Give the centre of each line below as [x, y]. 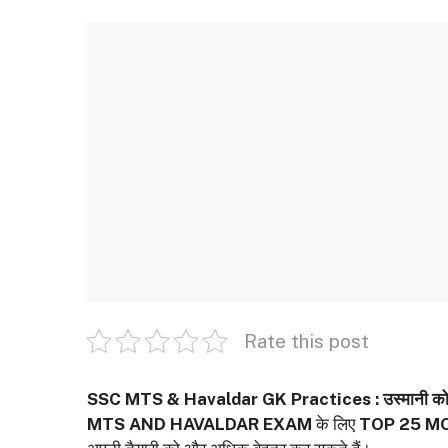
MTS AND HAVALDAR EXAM [199, 424]
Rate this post [306, 341]
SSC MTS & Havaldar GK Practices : [233, 399]
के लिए [335, 424]
